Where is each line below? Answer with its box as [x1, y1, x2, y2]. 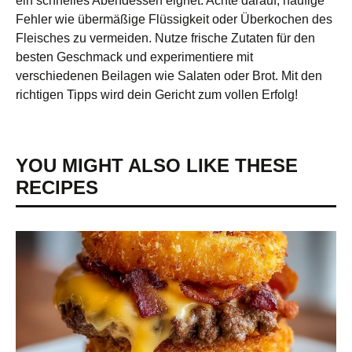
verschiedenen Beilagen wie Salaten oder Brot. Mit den [16, 68, 322, 82]
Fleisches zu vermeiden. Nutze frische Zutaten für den [16, 31, 315, 45]
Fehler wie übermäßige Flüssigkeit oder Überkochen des [16, 12, 332, 26]
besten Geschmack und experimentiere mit [16, 49, 253, 64]
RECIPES [16, 176, 98, 198]
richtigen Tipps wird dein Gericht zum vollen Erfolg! [16, 87, 298, 101]
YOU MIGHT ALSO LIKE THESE [16, 154, 298, 176]
